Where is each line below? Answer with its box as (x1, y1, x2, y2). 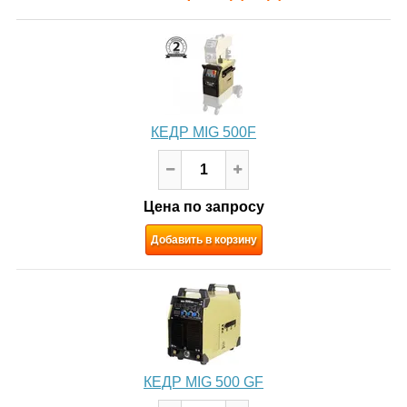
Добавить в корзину (150, 233, 257, 246)
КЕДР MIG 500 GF (144, 373, 263, 390)
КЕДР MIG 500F (151, 124, 256, 140)
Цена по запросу (143, 198, 264, 214)
